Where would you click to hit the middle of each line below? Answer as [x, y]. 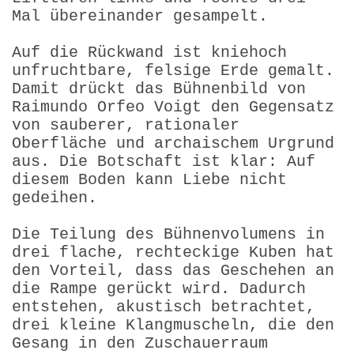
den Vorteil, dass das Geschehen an [173, 270]
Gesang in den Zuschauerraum [140, 343]
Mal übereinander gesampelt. [140, 16]
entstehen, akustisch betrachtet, [164, 307]
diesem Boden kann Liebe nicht [149, 179]
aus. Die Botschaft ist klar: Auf [164, 161]
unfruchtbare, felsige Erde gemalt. [173, 70]
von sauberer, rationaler [126, 125]
